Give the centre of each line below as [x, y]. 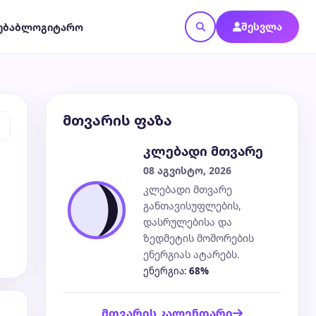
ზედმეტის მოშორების [199, 238]
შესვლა [262, 26]
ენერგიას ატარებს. [192, 254]
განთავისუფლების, [192, 206]
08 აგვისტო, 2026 [187, 170]
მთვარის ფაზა [117, 120]
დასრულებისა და [188, 222]
